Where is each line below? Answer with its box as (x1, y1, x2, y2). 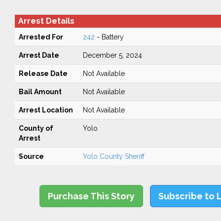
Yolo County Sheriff (82, 152, 145, 160)
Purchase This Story (48, 191, 135, 201)
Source (18, 152, 44, 160)
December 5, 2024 (82, 51, 142, 59)
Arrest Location (18, 106, 73, 114)
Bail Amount (18, 88, 62, 96)
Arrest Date (18, 51, 59, 59)
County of (18, 124, 53, 132)
